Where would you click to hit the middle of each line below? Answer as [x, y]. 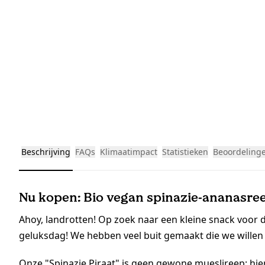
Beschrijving [46, 152]
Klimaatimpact [129, 152]
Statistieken [185, 152]
